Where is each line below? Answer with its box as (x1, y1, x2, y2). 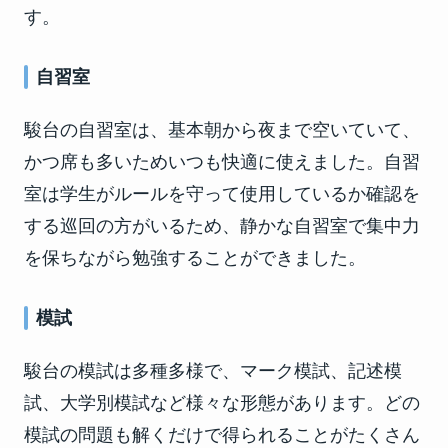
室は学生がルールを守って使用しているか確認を (24, 183, 420, 204)
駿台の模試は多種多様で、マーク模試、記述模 (24, 360, 402, 381)
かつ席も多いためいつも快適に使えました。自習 (24, 151, 420, 172)
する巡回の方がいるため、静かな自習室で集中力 (24, 215, 420, 236)
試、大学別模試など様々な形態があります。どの (24, 392, 420, 413)
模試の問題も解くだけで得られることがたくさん (24, 424, 420, 445)
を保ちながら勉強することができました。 (24, 247, 366, 268)
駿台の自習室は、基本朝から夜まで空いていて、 (24, 119, 420, 140)
